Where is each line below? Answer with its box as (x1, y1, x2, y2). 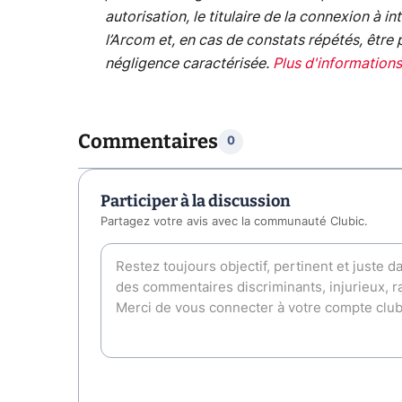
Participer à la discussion (100, 190, 291, 211)
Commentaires (78, 128, 218, 153)
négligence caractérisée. (104, 57, 269, 72)
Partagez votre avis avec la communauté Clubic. (100, 215, 368, 228)
